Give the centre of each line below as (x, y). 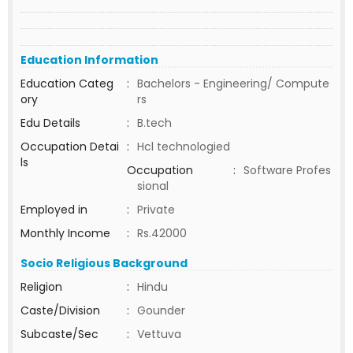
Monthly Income (65, 233)
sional (153, 186)
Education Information (89, 60)
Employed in (54, 210)
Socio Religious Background (104, 263)
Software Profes (287, 170)
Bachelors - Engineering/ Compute (233, 84)
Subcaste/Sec (59, 334)
